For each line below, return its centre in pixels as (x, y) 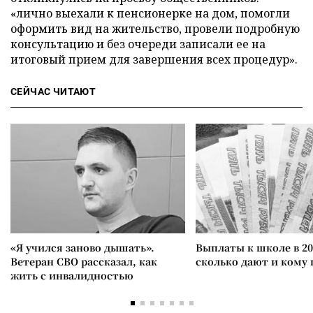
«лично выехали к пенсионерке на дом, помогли (150, 13)
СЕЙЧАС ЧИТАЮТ (53, 92)
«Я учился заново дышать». (82, 247)
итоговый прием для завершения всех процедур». (154, 59)
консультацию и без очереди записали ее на (138, 44)
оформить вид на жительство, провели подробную (155, 29)
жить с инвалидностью (72, 275)
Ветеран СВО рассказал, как (84, 261)
